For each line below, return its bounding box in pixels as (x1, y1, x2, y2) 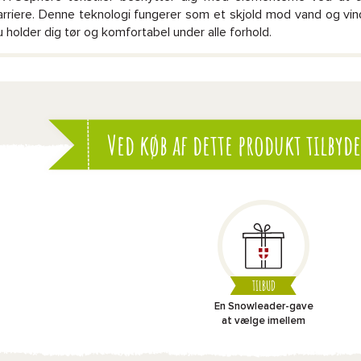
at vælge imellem (222, 316, 305, 326)
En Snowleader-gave (214, 301, 313, 312)
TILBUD (251, 278, 276, 294)
